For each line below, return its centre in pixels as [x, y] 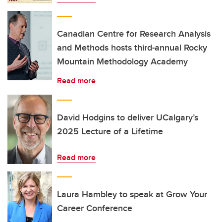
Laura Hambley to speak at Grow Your [132, 194]
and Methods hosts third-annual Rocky [132, 48]
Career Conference [95, 208]
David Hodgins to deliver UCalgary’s [128, 117]
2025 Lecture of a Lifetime [110, 131]
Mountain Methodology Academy [122, 61]
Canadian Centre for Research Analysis [134, 34]
